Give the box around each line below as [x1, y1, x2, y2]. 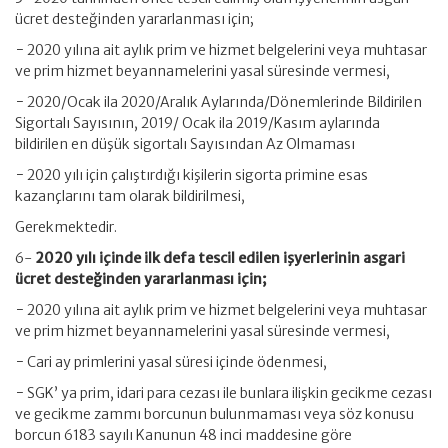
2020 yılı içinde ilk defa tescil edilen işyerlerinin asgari [35, 249, 405, 267]
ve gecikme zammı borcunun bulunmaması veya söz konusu [15, 405, 414, 423]
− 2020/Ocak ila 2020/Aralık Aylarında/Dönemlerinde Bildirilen [15, 93, 422, 111]
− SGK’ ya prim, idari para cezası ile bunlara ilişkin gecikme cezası [15, 384, 432, 402]
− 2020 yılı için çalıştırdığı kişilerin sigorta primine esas [15, 166, 368, 184]
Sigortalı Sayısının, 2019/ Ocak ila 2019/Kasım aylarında [15, 114, 380, 132]
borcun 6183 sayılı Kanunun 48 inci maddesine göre [15, 426, 352, 444]
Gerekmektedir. [15, 218, 117, 236]
